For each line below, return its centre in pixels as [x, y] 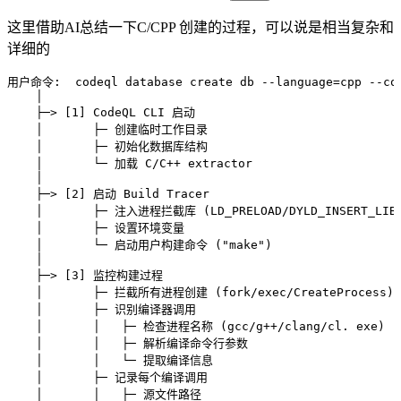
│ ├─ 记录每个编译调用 [107, 378]
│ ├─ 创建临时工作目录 [107, 130]
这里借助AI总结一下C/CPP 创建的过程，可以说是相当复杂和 [200, 28]
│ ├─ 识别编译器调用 [102, 310]
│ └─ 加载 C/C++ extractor [130, 164]
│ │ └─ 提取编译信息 [110, 361]
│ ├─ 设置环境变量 [96, 228]
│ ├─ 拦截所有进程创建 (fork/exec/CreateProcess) [200, 293]
